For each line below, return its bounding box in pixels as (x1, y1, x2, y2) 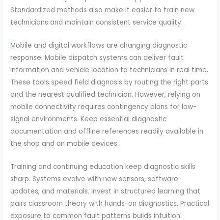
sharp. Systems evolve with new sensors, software (10, 174, 179, 184)
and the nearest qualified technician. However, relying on (10, 89, 201, 99)
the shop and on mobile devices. (10, 138, 119, 148)
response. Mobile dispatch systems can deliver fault (10, 53, 184, 62)
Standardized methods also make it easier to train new (10, 5, 195, 15)
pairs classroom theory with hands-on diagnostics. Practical (10, 198, 210, 208)
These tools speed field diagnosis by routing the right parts (10, 77, 209, 87)
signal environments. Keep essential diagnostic (10, 114, 167, 124)
